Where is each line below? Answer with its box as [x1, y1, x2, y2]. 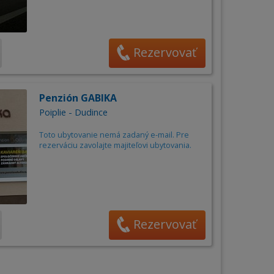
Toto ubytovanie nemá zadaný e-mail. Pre [39, 130, 189, 141]
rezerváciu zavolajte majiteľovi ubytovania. [39, 140, 191, 151]
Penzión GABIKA [39, 91, 117, 105]
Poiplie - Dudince [39, 106, 108, 119]
